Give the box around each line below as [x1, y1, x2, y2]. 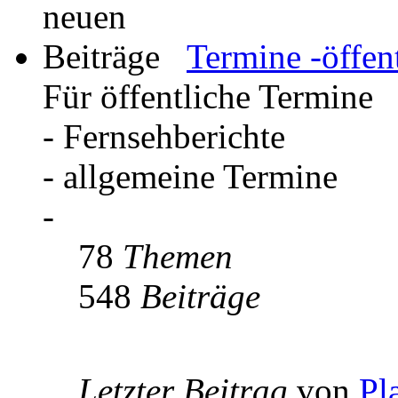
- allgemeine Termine [43, 157, 338, 196]
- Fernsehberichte [43, 117, 285, 156]
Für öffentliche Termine [43, 77, 373, 116]
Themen [123, 237, 233, 276]
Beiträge [140, 277, 260, 316]
